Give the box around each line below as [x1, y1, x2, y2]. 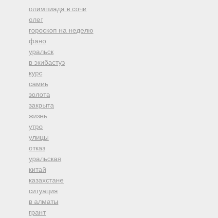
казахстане [29, 176, 64, 184]
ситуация [29, 187, 58, 195]
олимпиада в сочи [29, 5, 87, 13]
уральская [29, 155, 61, 163]
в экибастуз [29, 58, 65, 66]
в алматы [29, 198, 58, 205]
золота [29, 91, 50, 98]
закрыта [29, 101, 54, 109]
